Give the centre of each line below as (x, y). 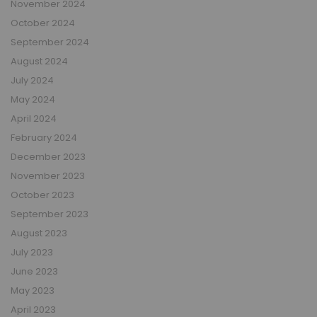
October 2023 (42, 195)
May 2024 (33, 99)
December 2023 (48, 156)
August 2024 (39, 61)
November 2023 (48, 175)
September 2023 (50, 214)
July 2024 (32, 80)
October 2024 (43, 23)
